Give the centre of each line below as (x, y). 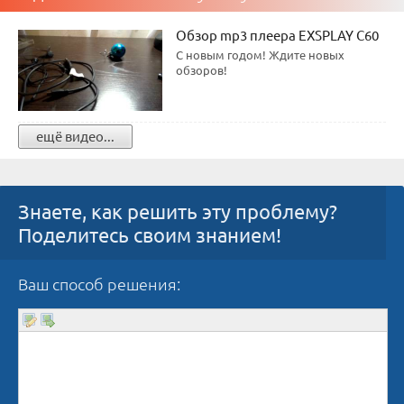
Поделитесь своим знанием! (150, 234)
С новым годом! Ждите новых (260, 55)
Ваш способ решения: (99, 284)
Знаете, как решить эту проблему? (178, 211)
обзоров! (202, 70)
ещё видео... (75, 136)
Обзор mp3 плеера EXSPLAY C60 (277, 35)
